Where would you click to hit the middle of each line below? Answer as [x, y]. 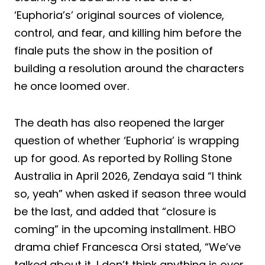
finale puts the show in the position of [114, 50]
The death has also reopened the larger [119, 122]
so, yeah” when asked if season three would [130, 193]
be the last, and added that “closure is [115, 211]
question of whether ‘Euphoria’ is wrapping [127, 140]
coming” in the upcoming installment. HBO [125, 229]
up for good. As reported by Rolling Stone [123, 158]
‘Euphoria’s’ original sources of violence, [119, 15]
